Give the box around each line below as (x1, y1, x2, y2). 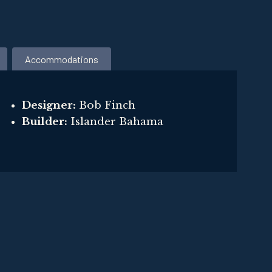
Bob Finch (75, 98, 135, 112)
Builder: (21, 115, 67, 128)
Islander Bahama (67, 115, 163, 128)
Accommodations (25, 53, 98, 65)
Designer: (21, 98, 76, 112)
